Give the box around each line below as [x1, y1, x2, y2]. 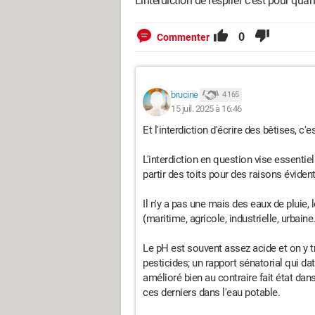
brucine [171, 89, 198, 100]
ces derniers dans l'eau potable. [143, 285, 280, 299]
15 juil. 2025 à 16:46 [171, 103, 242, 115]
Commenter [157, 31, 210, 43]
